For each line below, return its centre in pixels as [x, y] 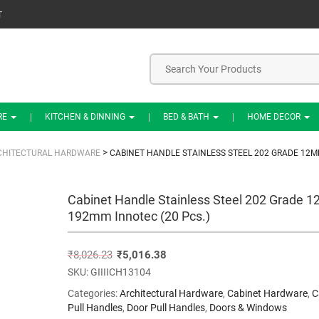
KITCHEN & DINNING [86, 117]
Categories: [93, 293]
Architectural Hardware [171, 293]
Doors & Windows [248, 308]
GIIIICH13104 [120, 272]
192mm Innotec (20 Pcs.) [138, 216]
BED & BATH [187, 117]
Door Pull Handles [166, 308]
